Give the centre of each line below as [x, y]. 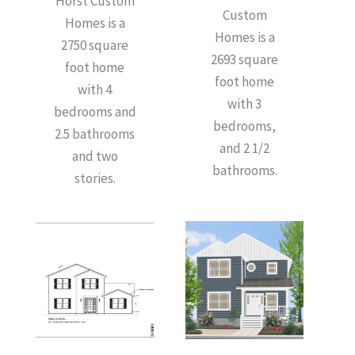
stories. [95, 178]
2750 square [95, 45]
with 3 [244, 103]
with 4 [95, 89]
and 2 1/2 [244, 148]
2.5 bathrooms [95, 134]
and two [95, 156]
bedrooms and [95, 111]
